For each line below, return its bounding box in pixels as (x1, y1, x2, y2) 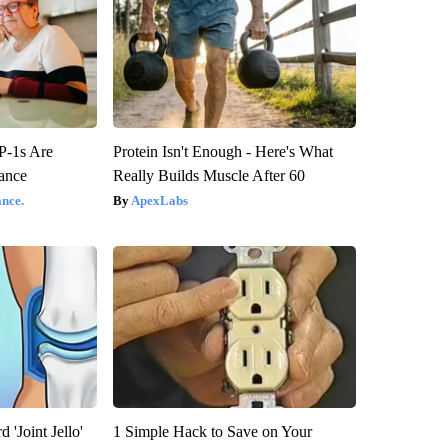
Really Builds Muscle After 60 (112, 166, 305, 184)
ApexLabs (130, 192, 188, 208)
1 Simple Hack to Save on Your (112, 422, 312, 440)
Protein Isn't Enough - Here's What (112, 142, 333, 160)
